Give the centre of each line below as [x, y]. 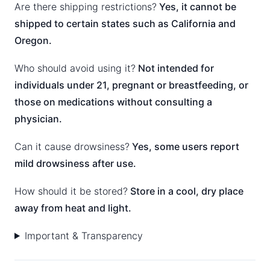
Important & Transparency [83, 235]
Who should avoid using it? [75, 68]
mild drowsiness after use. [75, 163]
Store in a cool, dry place [186, 191]
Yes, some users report [184, 146]
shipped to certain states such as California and [125, 23]
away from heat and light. [73, 208]
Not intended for [175, 68]
